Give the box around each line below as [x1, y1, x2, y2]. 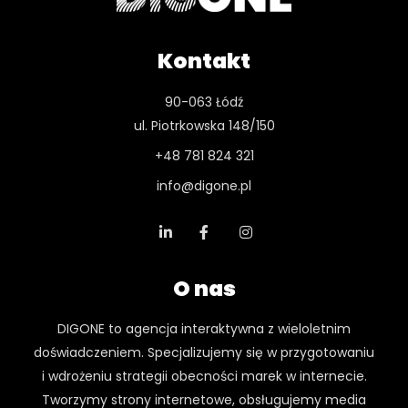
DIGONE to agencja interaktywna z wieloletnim [57, 319, 351, 338]
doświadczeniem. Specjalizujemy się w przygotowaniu [34, 342, 374, 362]
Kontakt [158, 46, 250, 76]
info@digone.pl [157, 176, 251, 195]
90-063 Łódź [165, 92, 243, 111]
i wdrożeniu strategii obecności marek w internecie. [41, 366, 367, 385]
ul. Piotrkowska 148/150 [133, 116, 275, 135]
